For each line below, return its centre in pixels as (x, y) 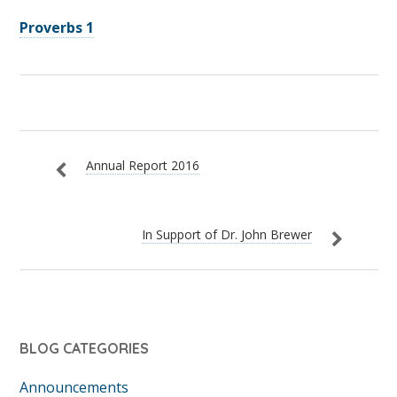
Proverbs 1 (57, 27)
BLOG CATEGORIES (85, 348)
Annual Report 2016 (143, 165)
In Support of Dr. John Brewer (226, 234)
